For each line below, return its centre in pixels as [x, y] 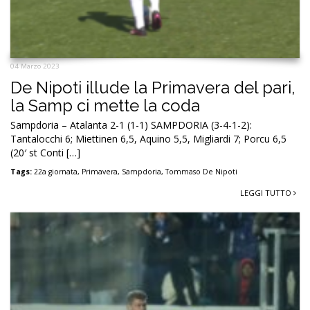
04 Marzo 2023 [35, 66]
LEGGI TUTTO [267, 192]
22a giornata [56, 171]
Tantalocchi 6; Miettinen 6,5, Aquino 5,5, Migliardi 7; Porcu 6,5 [148, 138]
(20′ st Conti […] [45, 152]
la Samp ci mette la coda [105, 105]
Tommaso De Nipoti [201, 171]
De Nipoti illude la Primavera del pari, [153, 87]
